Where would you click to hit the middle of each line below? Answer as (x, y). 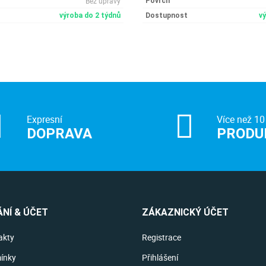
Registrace (161, 237)
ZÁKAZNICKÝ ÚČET (185, 212)
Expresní (44, 119)
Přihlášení (160, 257)
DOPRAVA (59, 134)
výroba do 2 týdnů (90, 15)
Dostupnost (167, 15)
